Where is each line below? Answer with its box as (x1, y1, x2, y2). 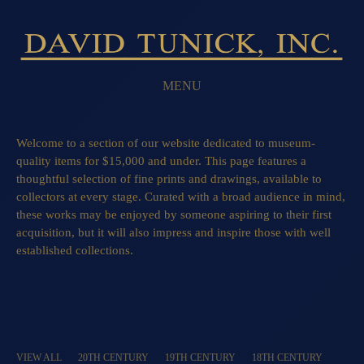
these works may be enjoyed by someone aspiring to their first (16, 208, 331, 221)
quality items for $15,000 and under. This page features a (16, 154, 306, 167)
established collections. (16, 244, 136, 257)
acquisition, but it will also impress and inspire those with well (16, 226, 331, 239)
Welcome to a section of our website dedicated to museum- (16, 136, 315, 149)
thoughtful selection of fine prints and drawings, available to (16, 172, 322, 185)
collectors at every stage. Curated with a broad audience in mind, (16, 190, 345, 203)
